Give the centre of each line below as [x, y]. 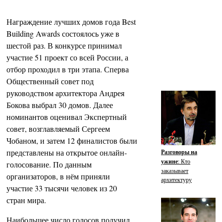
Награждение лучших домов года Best [71, 22]
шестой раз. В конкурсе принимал [64, 45]
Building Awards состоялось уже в [63, 33]
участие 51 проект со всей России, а [67, 57]
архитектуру [176, 179]
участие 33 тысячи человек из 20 [62, 188]
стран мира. [26, 200]
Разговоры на [179, 152]
